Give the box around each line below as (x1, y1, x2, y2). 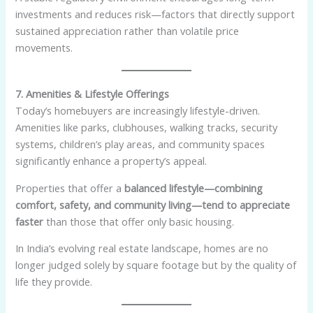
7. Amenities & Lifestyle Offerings (15, 87, 170, 101)
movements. (15, 41, 73, 55)
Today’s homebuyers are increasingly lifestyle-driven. (15, 103, 261, 118)
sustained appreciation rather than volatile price (15, 24, 240, 38)
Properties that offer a (15, 180, 125, 195)
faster (15, 214, 44, 228)
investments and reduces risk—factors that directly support (15, 7, 296, 22)
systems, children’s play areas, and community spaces (15, 137, 265, 152)
